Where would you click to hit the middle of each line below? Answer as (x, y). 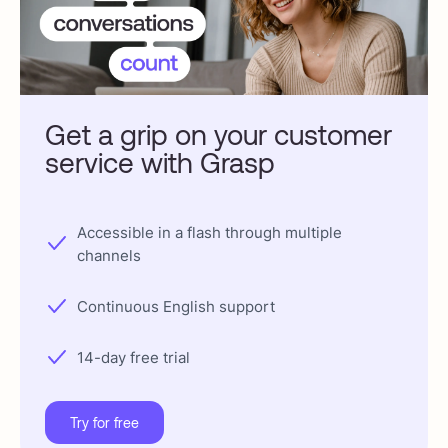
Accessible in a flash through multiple (209, 232)
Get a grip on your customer (218, 133)
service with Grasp (160, 161)
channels (109, 255)
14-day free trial (133, 357)
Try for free (104, 422)
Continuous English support (176, 306)
